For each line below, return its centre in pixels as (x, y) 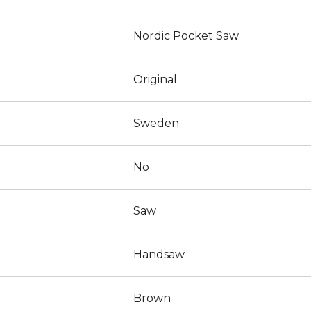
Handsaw (159, 254)
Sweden (156, 123)
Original (155, 79)
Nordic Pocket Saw (186, 36)
